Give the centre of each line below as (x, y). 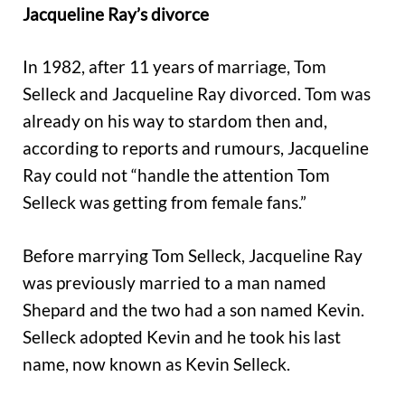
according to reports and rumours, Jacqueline (196, 148)
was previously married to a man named (174, 282)
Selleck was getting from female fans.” (165, 202)
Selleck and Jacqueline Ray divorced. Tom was (197, 94)
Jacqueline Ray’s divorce (116, 14)
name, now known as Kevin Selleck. (156, 363)
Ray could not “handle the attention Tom (176, 175)
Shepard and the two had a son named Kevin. (193, 309)
